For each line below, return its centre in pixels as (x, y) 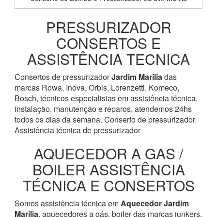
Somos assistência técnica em (68, 203)
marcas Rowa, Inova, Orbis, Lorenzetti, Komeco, (97, 88)
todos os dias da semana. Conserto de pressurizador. (106, 120)
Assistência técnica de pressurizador (77, 130)
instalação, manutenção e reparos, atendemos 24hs (103, 109)
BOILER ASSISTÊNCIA (108, 170)
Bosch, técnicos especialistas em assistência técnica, (106, 98)
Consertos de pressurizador (63, 77)
